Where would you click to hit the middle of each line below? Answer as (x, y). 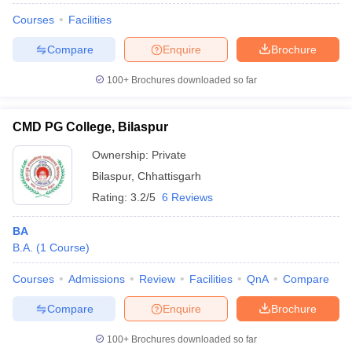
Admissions (97, 279)
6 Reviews (187, 197)
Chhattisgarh (169, 176)
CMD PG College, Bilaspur (90, 127)
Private (169, 155)
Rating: (111, 197)
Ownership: (122, 155)
